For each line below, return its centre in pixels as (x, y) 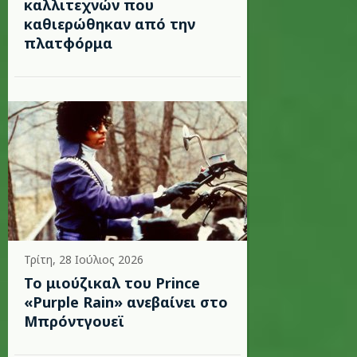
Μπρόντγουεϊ (74, 321)
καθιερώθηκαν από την (110, 24)
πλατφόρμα (68, 43)
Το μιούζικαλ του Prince (112, 283)
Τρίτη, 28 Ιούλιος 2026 (84, 259)
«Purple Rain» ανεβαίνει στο (126, 302)
